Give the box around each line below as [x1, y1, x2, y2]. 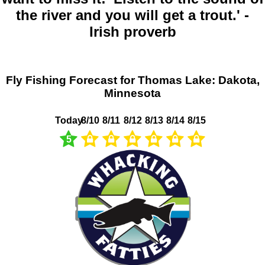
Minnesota [104, 86, 161, 99]
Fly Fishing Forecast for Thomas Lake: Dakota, [5, 73, 260, 86]
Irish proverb [89, 24, 176, 40]
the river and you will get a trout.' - [16, 7, 249, 24]
